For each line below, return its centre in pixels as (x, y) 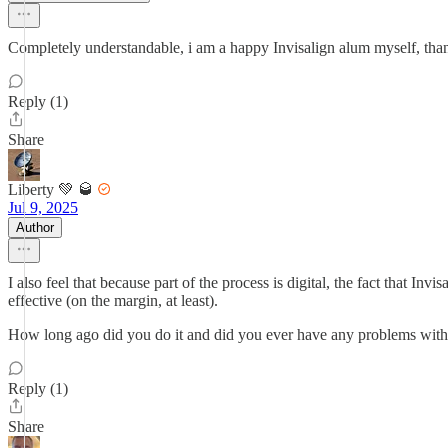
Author (35, 227)
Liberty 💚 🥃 (51, 189)
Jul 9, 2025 (43, 207)
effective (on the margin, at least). (113, 300)
